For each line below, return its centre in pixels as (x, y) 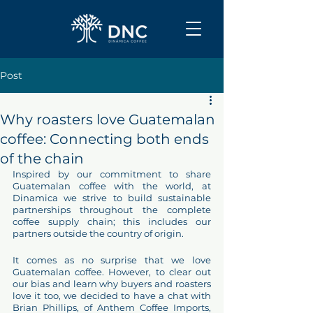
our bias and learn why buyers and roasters (112, 284)
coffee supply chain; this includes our (112, 221)
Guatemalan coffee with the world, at (112, 186)
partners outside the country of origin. (98, 233)
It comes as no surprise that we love (112, 260)
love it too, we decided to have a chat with (112, 296)
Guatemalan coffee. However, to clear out (112, 272)
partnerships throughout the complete (112, 210)
